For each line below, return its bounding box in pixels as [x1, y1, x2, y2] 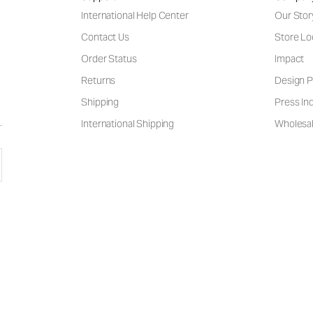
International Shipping [81, 117, 175, 131]
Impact [275, 52, 305, 66]
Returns [81, 74, 116, 87]
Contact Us [81, 31, 129, 44]
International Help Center [81, 9, 189, 22]
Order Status [81, 52, 137, 66]
